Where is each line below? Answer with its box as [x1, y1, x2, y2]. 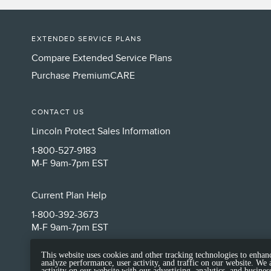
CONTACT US [31, 108, 84, 117]
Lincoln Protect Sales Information [31, 125, 171, 137]
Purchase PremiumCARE [31, 69, 135, 82]
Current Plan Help [31, 189, 106, 201]
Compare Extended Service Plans [31, 51, 172, 64]
